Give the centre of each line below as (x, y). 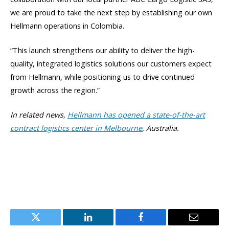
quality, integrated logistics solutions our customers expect (111, 64)
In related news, (39, 115)
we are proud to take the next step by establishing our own (111, 13)
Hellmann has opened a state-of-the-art (136, 115)
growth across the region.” (55, 90)
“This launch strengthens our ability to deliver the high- (102, 51)
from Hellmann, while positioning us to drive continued (102, 77)
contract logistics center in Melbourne (76, 128)
